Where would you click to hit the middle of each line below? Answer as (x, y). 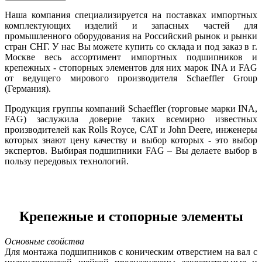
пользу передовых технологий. (67, 161)
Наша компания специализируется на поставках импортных (131, 15)
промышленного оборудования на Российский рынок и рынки (131, 36)
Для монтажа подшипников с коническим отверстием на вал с (131, 251)
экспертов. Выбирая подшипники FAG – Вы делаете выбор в (131, 150)
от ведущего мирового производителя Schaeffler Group (131, 78)
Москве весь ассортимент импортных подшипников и (131, 57)
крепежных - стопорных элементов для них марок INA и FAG (131, 67)
